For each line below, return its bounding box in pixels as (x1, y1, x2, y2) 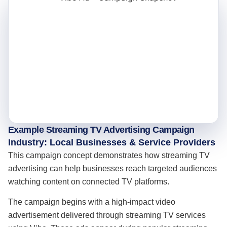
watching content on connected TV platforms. (8, 177, 169, 186)
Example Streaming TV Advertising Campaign (8, 125, 195, 135)
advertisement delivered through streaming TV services (8, 211, 206, 220)
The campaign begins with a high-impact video (8, 198, 175, 207)
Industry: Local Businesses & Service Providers (8, 137, 215, 148)
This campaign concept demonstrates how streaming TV (8, 151, 210, 160)
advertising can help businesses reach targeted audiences (8, 164, 217, 173)
